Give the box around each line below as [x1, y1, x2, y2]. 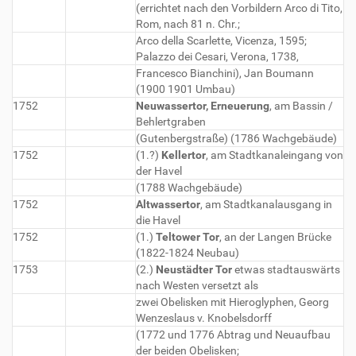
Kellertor [161, 149, 206, 161]
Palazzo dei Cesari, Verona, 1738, [136, 50, 299, 63]
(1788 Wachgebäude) [136, 181, 242, 194]
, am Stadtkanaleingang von [206, 149, 343, 161]
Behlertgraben [136, 115, 206, 128]
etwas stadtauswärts [232, 263, 340, 276]
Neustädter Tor [156, 263, 232, 276]
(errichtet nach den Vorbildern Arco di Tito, [136, 2, 342, 14]
